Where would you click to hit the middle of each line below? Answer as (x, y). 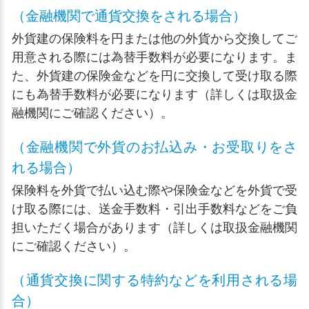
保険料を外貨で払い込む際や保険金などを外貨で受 (154, 190)
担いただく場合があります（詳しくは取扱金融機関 (154, 228)
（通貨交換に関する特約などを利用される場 (154, 280)
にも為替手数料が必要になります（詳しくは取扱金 (154, 94)
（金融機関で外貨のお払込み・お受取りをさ (154, 147)
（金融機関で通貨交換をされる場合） (129, 16)
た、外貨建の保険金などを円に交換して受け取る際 (154, 76)
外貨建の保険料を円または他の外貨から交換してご (154, 39)
